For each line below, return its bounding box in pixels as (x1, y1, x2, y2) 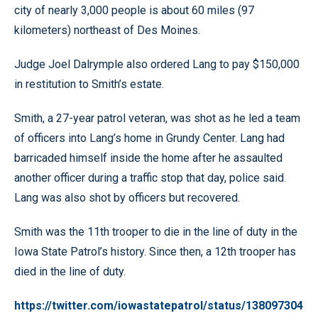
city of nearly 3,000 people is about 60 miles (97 (14, 3, 254, 17)
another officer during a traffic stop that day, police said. (14, 170, 286, 185)
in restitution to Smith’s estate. (14, 77, 164, 91)
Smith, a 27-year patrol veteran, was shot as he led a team (14, 111, 300, 125)
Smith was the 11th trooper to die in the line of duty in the (14, 224, 297, 238)
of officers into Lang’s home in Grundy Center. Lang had (14, 131, 285, 145)
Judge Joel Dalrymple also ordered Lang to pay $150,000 (14, 57, 300, 71)
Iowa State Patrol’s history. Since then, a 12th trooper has (14, 244, 296, 258)
